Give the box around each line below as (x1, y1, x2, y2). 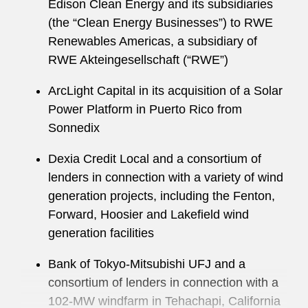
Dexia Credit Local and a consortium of (48, 152, 261, 166)
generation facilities (48, 226, 157, 240)
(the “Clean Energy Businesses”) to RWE (48, 16, 273, 30)
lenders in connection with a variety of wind (48, 170, 283, 184)
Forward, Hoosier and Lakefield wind (48, 208, 249, 221)
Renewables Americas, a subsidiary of (48, 34, 257, 48)
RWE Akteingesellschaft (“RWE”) (48, 53, 228, 67)
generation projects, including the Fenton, (48, 189, 275, 203)
